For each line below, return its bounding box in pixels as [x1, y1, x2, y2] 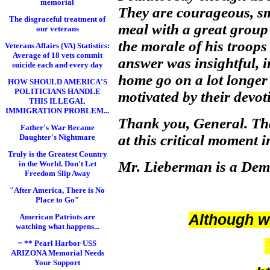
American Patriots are [19, 212, 95, 221]
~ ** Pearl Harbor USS [18, 239, 96, 248]
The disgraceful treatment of [9, 14, 105, 24]
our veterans [36, 24, 79, 33]
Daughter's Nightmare [19, 133, 95, 142]
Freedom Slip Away [24, 169, 90, 178]
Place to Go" [36, 195, 79, 204]
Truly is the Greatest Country [7, 149, 107, 159]
